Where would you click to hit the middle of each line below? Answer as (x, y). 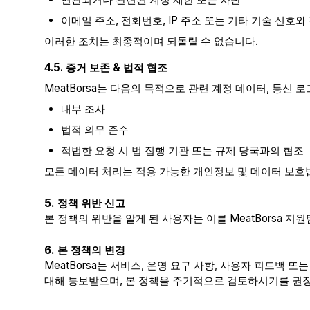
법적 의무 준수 (95, 130)
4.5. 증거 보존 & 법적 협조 (106, 67)
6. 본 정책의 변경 (85, 250)
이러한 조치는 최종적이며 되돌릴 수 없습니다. (151, 41)
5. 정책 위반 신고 (85, 203)
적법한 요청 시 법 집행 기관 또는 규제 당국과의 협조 (182, 151)
